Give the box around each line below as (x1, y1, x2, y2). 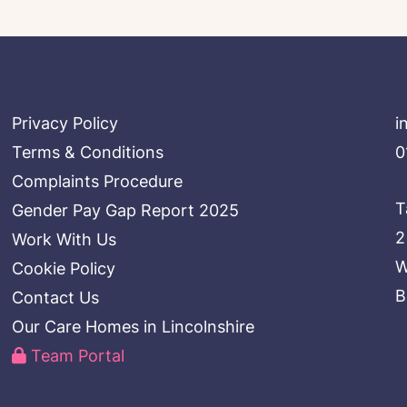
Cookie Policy (12, 259, 116, 279)
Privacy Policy (12, 114, 119, 134)
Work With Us (12, 230, 117, 250)
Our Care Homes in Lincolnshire (12, 317, 255, 337)
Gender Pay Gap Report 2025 (12, 201, 240, 221)
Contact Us (12, 288, 100, 308)
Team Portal (26, 346, 125, 366)
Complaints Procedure (12, 172, 184, 192)
